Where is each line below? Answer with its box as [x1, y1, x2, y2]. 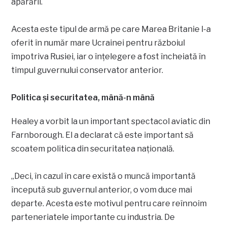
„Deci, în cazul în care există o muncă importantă [11, 171, 196, 181]
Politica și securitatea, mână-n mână [11, 93, 155, 102]
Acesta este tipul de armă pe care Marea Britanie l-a [11, 24, 211, 34]
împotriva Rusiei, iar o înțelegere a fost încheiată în [11, 52, 206, 61]
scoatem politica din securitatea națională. [11, 144, 175, 154]
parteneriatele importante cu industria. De [11, 212, 175, 222]
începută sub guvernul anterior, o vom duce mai [11, 185, 193, 195]
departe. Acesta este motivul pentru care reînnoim [11, 199, 207, 208]
